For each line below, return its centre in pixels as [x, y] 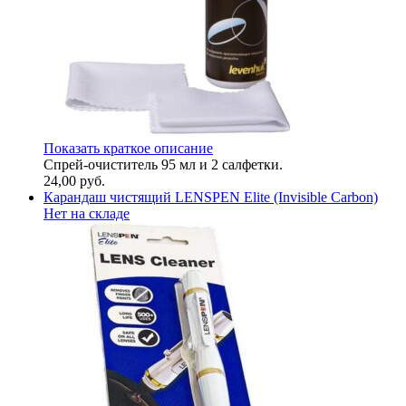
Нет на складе [87, 213]
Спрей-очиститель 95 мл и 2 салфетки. [163, 164]
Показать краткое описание [128, 148]
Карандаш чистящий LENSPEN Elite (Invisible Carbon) [211, 197]
